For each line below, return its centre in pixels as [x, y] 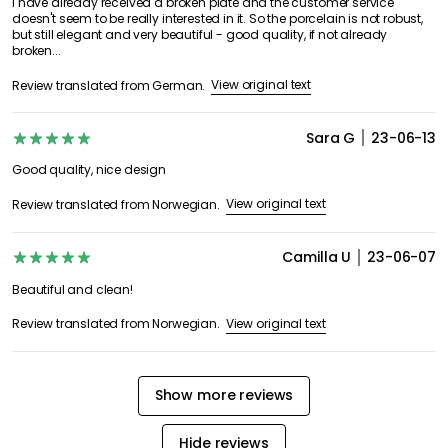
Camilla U [317, 257]
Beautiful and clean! [72, 289]
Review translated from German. [109, 85]
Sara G [330, 137]
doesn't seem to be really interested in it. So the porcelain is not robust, [217, 18]
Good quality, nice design [89, 170]
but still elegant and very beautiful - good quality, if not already [200, 34]
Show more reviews [224, 395]
